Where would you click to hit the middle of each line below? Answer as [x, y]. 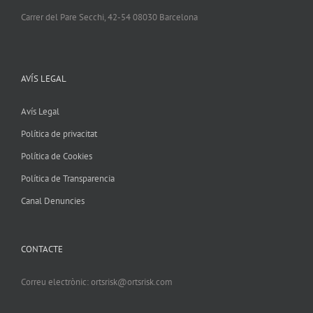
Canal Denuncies [53, 201]
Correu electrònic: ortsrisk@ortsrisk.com [97, 282]
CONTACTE [42, 249]
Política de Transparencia [68, 179]
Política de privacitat [59, 134]
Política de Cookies [57, 156]
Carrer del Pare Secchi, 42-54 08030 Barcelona [109, 17]
